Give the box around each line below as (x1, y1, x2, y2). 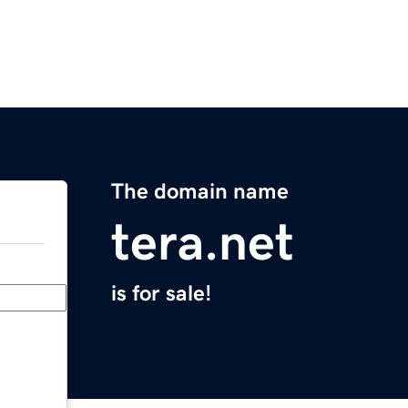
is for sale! (111, 282, 211, 305)
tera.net (111, 217, 294, 269)
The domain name (111, 180, 289, 203)
